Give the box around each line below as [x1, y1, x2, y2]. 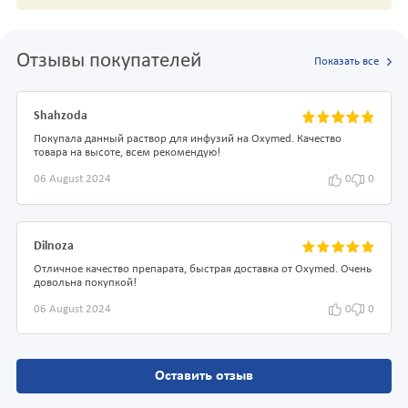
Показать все [313, 56, 379, 67]
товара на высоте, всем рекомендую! [34, 148, 220, 159]
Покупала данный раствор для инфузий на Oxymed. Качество [34, 134, 342, 146]
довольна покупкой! [34, 277, 137, 289]
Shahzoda [34, 109, 87, 124]
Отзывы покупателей [16, 51, 201, 73]
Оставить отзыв [155, 369, 253, 384]
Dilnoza [34, 239, 74, 253]
